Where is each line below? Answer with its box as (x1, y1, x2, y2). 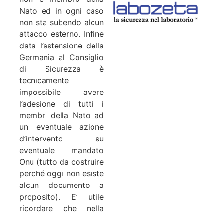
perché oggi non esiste (19, 168, 104, 178)
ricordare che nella (19, 203, 104, 213)
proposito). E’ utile (19, 191, 104, 201)
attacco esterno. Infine (19, 29, 104, 39)
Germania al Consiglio (19, 52, 104, 62)
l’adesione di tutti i (19, 98, 104, 108)
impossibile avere (19, 87, 104, 97)
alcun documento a (19, 180, 104, 190)
